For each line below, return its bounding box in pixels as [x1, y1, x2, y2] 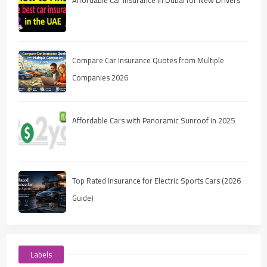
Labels [30, 247, 52, 262]
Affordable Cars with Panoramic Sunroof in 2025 [72, 113, 235, 128]
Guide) [72, 190, 94, 205]
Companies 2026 [72, 70, 129, 85]
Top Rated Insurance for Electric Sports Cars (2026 [72, 173, 241, 188]
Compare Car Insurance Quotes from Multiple [72, 52, 225, 67]
